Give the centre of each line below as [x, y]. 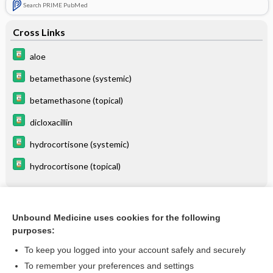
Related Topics [46, 209]
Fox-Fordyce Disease [69, 232]
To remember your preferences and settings [109, 266]
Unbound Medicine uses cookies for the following [116, 218]
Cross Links [39, 32]
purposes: [34, 230]
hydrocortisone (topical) [75, 166]
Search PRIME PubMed [55, 5]
